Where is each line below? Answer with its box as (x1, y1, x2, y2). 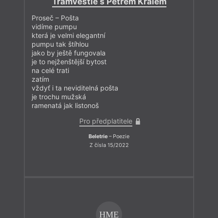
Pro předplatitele (79, 116, 132, 125)
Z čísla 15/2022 (89, 142, 129, 148)
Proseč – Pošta (32, 13, 79, 22)
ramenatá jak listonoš (32, 101, 99, 109)
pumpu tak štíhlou (32, 39, 89, 48)
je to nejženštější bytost (32, 57, 107, 66)
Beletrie (89, 133, 108, 140)
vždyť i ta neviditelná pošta (32, 83, 118, 92)
